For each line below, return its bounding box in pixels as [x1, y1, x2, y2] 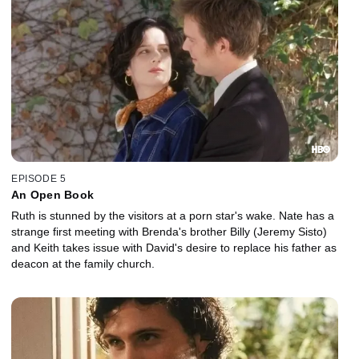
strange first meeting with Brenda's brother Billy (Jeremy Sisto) [11, 225, 327, 239]
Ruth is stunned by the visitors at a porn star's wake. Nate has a [11, 209, 334, 223]
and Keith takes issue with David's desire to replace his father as [11, 241, 337, 255]
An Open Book [11, 188, 94, 202]
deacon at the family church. [11, 257, 155, 271]
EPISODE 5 [11, 173, 67, 185]
